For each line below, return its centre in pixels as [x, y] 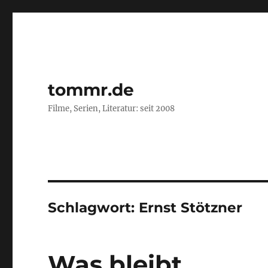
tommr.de [91, 90]
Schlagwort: [94, 208]
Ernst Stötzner [191, 208]
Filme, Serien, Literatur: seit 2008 [112, 109]
